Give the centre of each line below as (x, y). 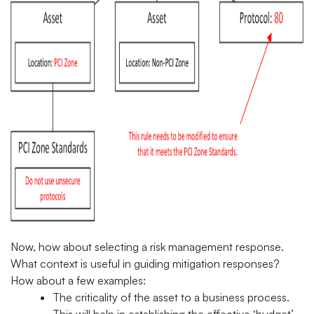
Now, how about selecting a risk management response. (147, 246)
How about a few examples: (78, 280)
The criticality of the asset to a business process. (171, 297)
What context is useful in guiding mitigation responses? (145, 263)
